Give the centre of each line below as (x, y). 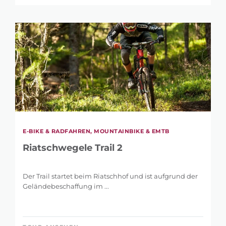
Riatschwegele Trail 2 (73, 148)
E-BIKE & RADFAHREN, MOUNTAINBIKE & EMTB (96, 131)
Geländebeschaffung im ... (66, 186)
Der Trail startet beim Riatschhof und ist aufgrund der (110, 176)
